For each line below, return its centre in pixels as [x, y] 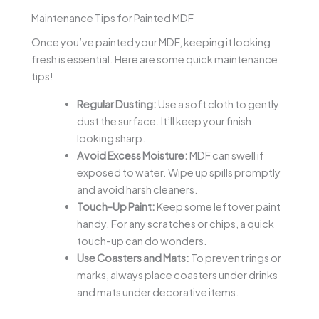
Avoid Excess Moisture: [132, 155]
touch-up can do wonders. [142, 240]
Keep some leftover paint [218, 206]
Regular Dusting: [116, 104]
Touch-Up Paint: [116, 206]
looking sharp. [111, 138]
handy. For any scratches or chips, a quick [175, 223]
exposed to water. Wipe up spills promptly [178, 172]
